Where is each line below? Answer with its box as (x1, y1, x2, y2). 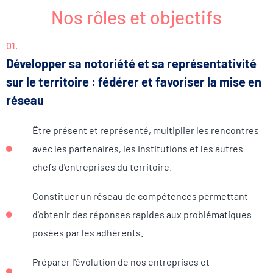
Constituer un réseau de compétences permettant (32, 190, 248, 202)
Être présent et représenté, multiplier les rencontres (32, 124, 259, 136)
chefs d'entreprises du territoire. (32, 160, 172, 172)
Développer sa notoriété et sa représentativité (6, 55, 257, 71)
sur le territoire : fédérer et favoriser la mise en (6, 74, 261, 89)
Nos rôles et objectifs (51, 5, 222, 28)
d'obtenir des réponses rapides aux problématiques (32, 208, 252, 220)
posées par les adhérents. (32, 226, 143, 238)
